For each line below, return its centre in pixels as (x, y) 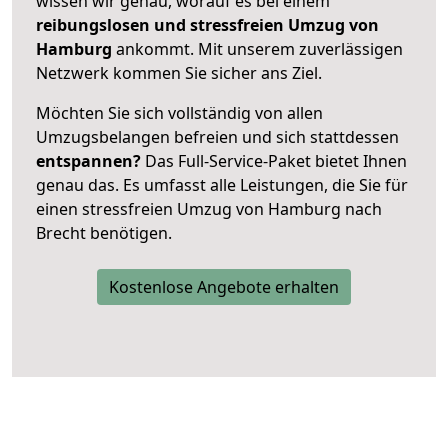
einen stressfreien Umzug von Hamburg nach (209, 208)
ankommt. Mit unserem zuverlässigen (259, 48)
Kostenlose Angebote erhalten (224, 286)
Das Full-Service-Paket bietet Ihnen (274, 160)
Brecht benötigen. (104, 232)
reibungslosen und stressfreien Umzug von (207, 24)
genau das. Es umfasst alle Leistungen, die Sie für (222, 184)
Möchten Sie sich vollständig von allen (179, 112)
